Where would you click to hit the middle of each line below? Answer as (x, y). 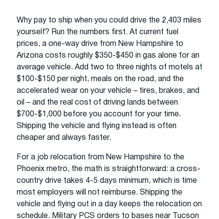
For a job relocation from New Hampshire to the (100, 157)
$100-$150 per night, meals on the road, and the (100, 79)
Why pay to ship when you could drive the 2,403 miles (109, 20)
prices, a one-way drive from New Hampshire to (100, 44)
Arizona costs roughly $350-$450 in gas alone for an (108, 55)
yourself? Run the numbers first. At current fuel (98, 32)
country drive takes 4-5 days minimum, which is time (107, 181)
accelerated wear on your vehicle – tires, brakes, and (108, 91)
